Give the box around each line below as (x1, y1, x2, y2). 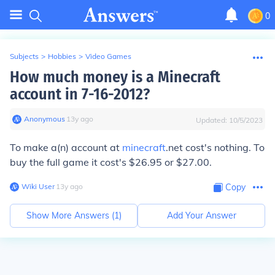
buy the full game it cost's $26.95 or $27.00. (10, 156, 212, 168)
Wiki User (21, 182, 55, 191)
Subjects (10, 52, 39, 61)
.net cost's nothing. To (166, 141, 265, 153)
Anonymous (24, 114, 65, 123)
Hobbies (48, 52, 76, 61)
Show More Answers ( (26, 210, 114, 221)
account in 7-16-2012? (10, 85, 150, 104)
